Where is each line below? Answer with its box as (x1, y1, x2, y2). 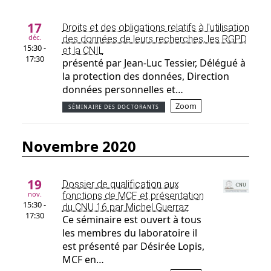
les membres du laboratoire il (62, 226, 197, 240)
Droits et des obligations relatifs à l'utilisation (62, 22, 249, 34)
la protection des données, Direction (62, 70, 229, 83)
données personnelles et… (62, 83, 183, 97)
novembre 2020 (34, 136, 136, 157)
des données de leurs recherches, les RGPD (62, 33, 247, 45)
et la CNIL (62, 45, 103, 57)
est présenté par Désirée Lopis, (62, 240, 204, 253)
